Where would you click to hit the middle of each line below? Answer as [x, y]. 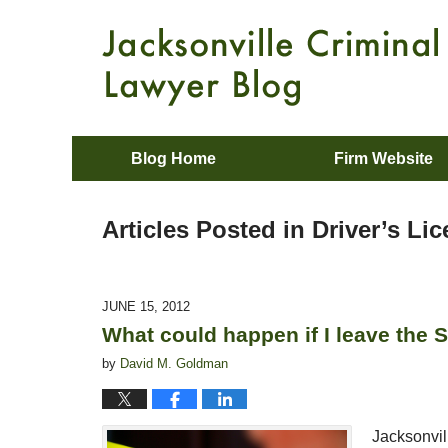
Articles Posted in [203, 230]
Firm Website [383, 158]
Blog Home [173, 158]
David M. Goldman [174, 363]
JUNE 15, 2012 [146, 306]
